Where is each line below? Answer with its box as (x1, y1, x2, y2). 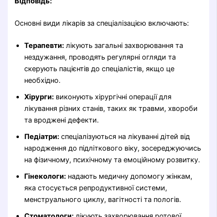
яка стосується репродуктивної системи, (24, 184, 168, 193)
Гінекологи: (24, 172, 66, 181)
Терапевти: (24, 41, 64, 50)
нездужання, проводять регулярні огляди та (24, 53, 176, 62)
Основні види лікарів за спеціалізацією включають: (15, 19, 189, 28)
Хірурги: (24, 93, 54, 102)
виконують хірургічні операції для (54, 93, 172, 102)
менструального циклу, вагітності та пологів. (24, 195, 182, 204)
